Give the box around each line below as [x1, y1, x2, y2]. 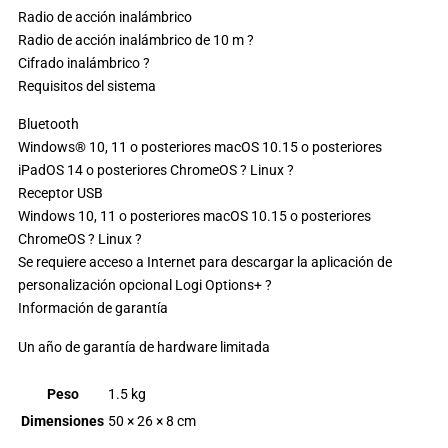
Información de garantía [18, 300, 168, 317]
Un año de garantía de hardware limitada [18, 338, 270, 355]
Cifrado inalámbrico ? [18, 55, 150, 72]
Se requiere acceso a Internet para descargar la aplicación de [18, 254, 392, 271]
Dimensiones [21, 412, 104, 429]
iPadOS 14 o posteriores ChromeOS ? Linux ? [18, 162, 294, 179]
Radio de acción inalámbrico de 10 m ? [18, 32, 254, 49]
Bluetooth [18, 116, 79, 133]
